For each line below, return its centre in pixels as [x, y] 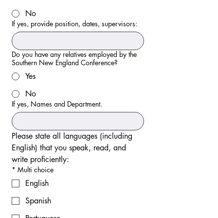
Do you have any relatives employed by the [74, 54]
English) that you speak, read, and [69, 148]
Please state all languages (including [72, 136]
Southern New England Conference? [65, 63]
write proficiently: [40, 159]
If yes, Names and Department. [57, 104]
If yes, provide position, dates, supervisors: [74, 24]
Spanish [38, 201]
